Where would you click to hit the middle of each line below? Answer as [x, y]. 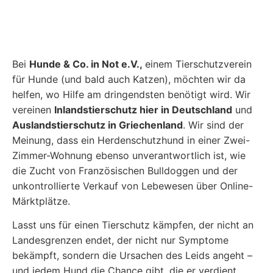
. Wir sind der [213, 125]
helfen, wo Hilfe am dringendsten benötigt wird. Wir [131, 95]
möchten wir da [208, 80]
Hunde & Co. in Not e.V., [87, 64]
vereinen [33, 110]
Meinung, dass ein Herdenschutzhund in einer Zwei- [131, 140]
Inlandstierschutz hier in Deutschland [143, 110]
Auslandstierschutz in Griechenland [97, 125]
